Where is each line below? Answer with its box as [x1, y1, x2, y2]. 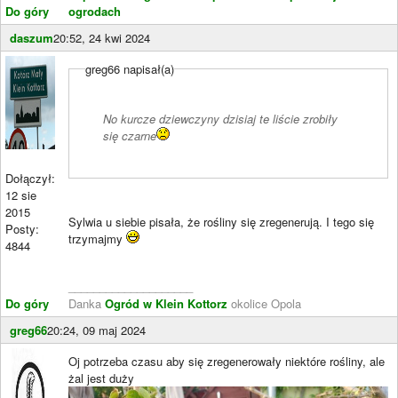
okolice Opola [231, 294, 301, 312]
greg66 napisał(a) [85, 60, 175, 77]
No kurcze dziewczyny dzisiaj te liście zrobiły [102, 110, 338, 128]
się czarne [102, 127, 156, 145]
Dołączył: [5, 169, 55, 187]
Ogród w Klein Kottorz [105, 294, 231, 312]
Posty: [5, 219, 39, 237]
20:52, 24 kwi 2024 [53, 28, 150, 46]
